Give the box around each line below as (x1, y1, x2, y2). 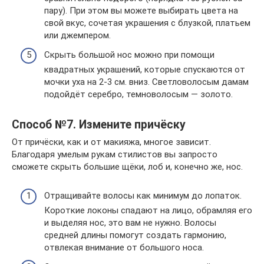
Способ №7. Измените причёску (12, 117, 186, 131)
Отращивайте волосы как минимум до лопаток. (44, 190, 242, 201)
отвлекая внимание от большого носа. (44, 242, 204, 253)
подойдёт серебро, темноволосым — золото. (44, 89, 233, 100)
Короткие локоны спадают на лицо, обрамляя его (44, 204, 252, 216)
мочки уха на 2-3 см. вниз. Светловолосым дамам (44, 77, 249, 88)
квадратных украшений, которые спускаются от (44, 64, 245, 75)
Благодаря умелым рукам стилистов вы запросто (12, 149, 217, 160)
